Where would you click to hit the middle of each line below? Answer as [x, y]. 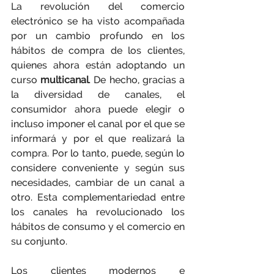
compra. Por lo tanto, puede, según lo [98, 153]
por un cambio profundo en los [98, 36]
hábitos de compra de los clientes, [98, 50]
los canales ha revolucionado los [98, 212]
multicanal [65, 80]
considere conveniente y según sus [98, 168]
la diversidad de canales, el [98, 94]
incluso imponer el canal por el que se [98, 124]
